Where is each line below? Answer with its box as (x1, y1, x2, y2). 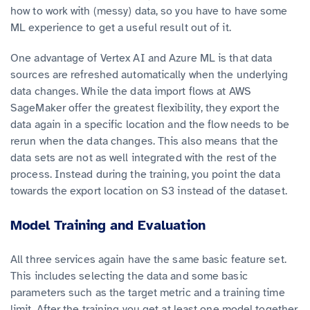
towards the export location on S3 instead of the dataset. (10, 183, 287, 198)
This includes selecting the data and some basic (10, 268, 248, 283)
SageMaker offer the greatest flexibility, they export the (10, 100, 280, 115)
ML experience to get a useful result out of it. (10, 20, 231, 35)
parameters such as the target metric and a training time (10, 285, 285, 300)
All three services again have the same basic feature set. (10, 252, 286, 266)
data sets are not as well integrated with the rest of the (10, 150, 277, 165)
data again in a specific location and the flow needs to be (10, 117, 289, 131)
